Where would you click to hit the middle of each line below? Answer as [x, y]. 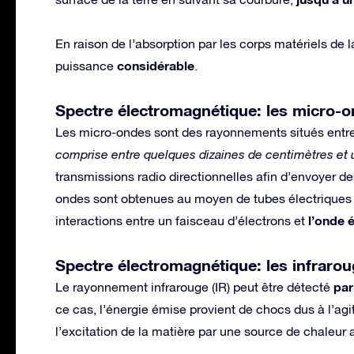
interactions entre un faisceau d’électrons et [182, 220]
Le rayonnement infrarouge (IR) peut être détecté [194, 286]
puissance [86, 65]
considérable [156, 65]
